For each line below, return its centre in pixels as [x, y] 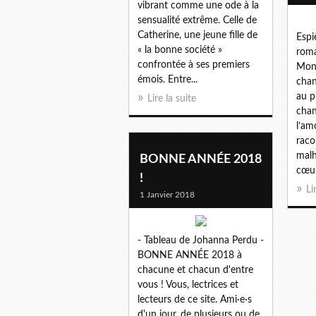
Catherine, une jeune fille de [197, 35]
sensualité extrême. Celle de [197, 20]
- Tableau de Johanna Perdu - [201, 240]
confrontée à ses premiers [194, 65]
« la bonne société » [180, 50]
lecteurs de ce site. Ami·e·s [195, 299]
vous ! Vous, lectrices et [188, 285]
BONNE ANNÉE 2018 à [190, 255]
